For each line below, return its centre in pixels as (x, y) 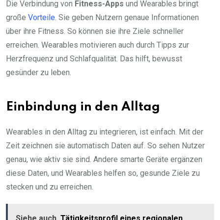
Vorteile (41, 17)
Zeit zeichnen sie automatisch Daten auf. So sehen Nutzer (105, 145)
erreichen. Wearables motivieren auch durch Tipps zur (97, 45)
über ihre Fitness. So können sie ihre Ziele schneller (95, 31)
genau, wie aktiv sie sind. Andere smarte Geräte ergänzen (104, 159)
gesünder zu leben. (39, 72)
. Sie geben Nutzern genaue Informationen (127, 17)
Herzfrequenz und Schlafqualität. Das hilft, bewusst (94, 58)
